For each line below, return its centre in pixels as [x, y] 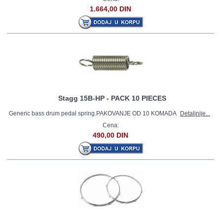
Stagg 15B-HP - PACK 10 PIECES [112, 98]
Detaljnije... [195, 113]
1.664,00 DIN [110, 9]
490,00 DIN [110, 135]
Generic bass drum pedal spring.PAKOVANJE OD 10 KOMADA [93, 113]
